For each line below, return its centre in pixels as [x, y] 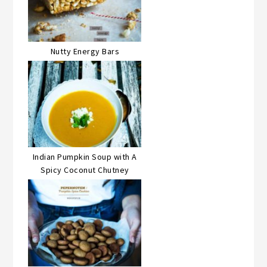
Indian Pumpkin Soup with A [85, 157]
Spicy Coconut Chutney [85, 170]
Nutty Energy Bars [85, 52]
